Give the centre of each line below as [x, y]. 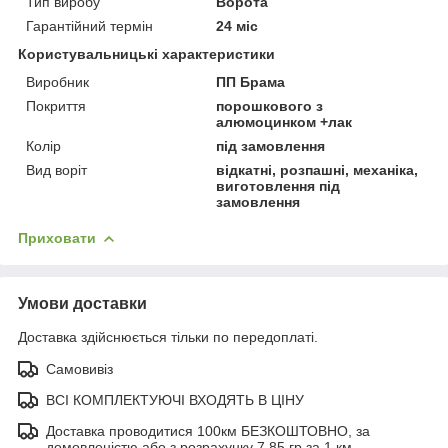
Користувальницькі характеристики [146, 53]
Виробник [57, 81]
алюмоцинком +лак [284, 121]
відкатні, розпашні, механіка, [317, 169]
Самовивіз [79, 368]
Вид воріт [56, 169]
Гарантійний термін [89, 25]
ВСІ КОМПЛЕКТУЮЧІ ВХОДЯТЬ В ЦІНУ [175, 399]
